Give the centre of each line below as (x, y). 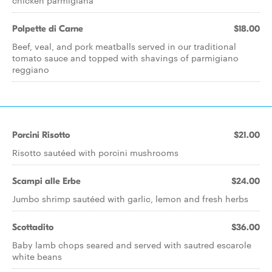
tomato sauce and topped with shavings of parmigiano (125, 58)
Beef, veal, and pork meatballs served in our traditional (124, 46)
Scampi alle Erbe (46, 181)
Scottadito (33, 227)
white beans (37, 256)
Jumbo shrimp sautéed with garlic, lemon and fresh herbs (130, 199)
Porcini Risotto (41, 135)
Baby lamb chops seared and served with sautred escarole (132, 245)
